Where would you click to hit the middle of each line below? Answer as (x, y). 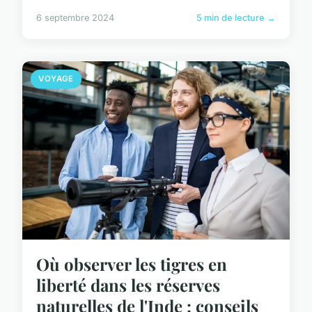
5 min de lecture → (236, 18)
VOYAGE (56, 79)
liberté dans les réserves (128, 284)
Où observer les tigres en (132, 264)
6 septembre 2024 (75, 18)
